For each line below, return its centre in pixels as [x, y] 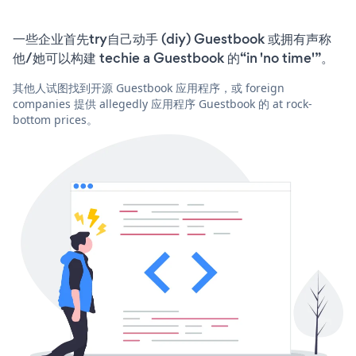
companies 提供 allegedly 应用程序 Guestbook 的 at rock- [163, 103]
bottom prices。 [55, 119]
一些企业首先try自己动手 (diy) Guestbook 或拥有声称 [172, 39]
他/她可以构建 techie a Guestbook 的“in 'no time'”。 [173, 58]
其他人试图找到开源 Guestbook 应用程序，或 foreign [149, 87]
